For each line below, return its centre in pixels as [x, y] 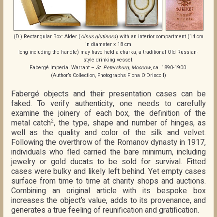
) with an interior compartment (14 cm [160, 36]
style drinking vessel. [108, 60]
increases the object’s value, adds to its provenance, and [108, 200]
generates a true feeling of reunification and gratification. [105, 210]
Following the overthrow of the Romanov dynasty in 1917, [108, 142]
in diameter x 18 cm [108, 44]
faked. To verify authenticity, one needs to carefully [108, 103]
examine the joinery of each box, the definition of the [108, 113]
